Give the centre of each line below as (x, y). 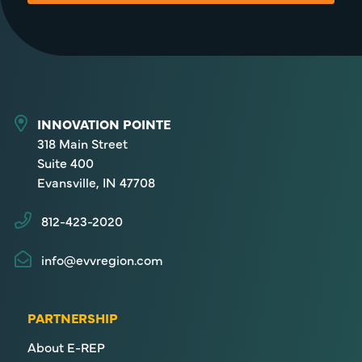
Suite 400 (65, 162)
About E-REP (66, 347)
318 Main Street (82, 143)
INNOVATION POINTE (103, 124)
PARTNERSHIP (72, 318)
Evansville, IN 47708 (96, 182)
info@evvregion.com (102, 259)
